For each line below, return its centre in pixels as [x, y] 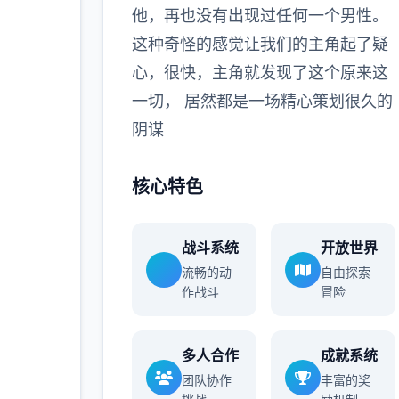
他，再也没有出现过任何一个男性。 [260, 16]
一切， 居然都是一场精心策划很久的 [262, 101]
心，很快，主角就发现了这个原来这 [260, 73]
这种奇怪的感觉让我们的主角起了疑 [260, 44]
